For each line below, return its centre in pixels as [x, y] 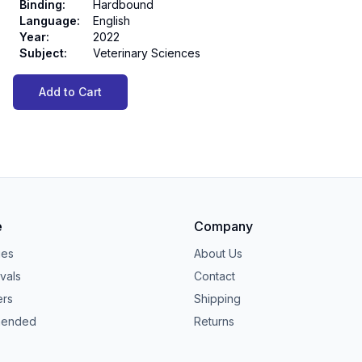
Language [48, 21]
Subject [42, 53]
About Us [218, 253]
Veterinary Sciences [147, 53]
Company [223, 226]
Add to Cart [70, 92]
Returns [214, 321]
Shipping [217, 298]
